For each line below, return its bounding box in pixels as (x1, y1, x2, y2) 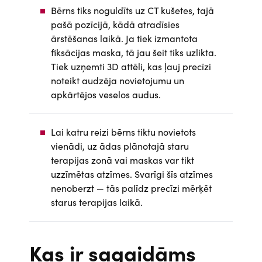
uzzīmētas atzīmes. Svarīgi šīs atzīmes (51, 167, 213, 181)
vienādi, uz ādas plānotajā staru (51, 139, 189, 153)
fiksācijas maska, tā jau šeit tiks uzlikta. (51, 46, 216, 59)
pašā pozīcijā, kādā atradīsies (51, 18, 180, 31)
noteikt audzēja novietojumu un (51, 74, 184, 87)
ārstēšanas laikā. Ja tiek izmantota (51, 32, 198, 45)
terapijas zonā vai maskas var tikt (51, 153, 194, 167)
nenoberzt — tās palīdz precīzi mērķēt (51, 181, 212, 195)
